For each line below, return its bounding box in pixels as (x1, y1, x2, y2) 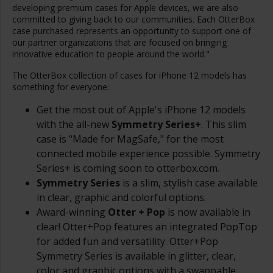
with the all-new (37, 118, 112, 131)
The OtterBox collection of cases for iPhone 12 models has (12, 69, 247, 81)
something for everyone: (12, 81, 109, 93)
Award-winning (37, 205, 105, 219)
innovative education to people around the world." (12, 48, 210, 60)
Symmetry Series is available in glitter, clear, (37, 249, 236, 263)
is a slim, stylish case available (120, 176, 258, 190)
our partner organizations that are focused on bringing (12, 37, 227, 48)
